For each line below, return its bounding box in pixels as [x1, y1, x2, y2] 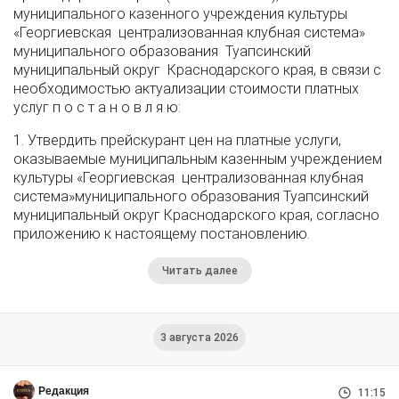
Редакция [38, 385, 89, 397]
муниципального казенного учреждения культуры [13, 5, 347, 22]
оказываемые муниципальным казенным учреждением [13, 151, 382, 167]
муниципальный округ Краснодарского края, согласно [13, 207, 379, 224]
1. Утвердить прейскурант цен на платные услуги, [13, 132, 341, 149]
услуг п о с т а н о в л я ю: [13, 99, 181, 116]
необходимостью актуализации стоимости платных [13, 80, 359, 97]
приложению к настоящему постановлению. [13, 225, 310, 242]
